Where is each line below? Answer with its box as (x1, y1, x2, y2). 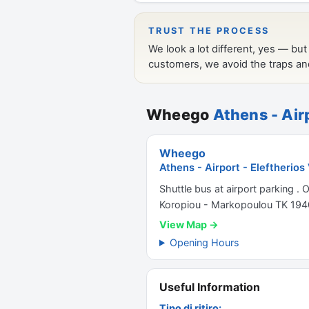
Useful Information (159, 280, 260, 294)
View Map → (159, 219, 219, 230)
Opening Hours (170, 237, 240, 248)
